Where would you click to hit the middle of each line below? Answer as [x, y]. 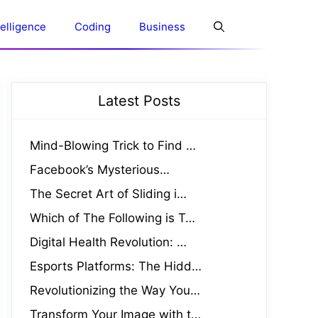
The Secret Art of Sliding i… [108, 194]
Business [162, 27]
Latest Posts [139, 101]
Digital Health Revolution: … [108, 242]
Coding [93, 27]
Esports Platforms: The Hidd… [116, 266]
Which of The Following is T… [113, 218]
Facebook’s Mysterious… [100, 170]
